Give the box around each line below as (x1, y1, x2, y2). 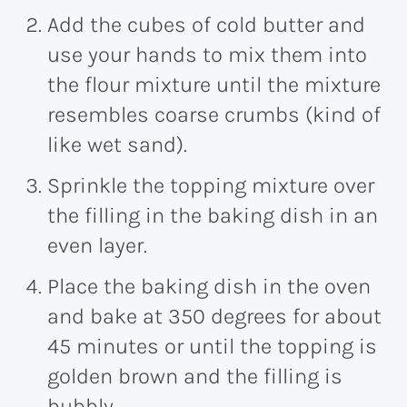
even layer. (47, 233, 147, 259)
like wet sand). (47, 132, 187, 158)
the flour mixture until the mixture (47, 72, 381, 98)
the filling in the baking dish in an (47, 203, 378, 229)
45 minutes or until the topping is (47, 333, 377, 360)
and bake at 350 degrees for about (47, 303, 382, 330)
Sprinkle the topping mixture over (47, 173, 374, 199)
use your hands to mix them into (47, 42, 367, 68)
